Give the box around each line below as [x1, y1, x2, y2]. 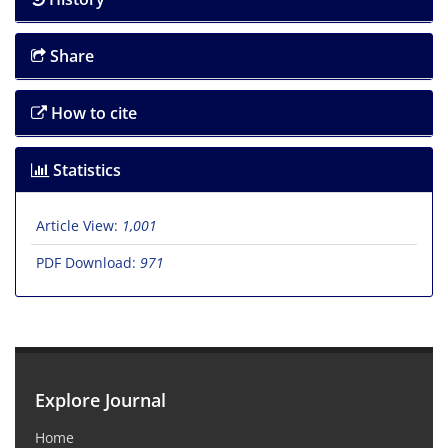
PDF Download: [36, 253, 140, 273]
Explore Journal [35, 388, 166, 413]
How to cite [47, 102, 137, 125]
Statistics [49, 159, 121, 182]
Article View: [36, 216, 122, 236]
